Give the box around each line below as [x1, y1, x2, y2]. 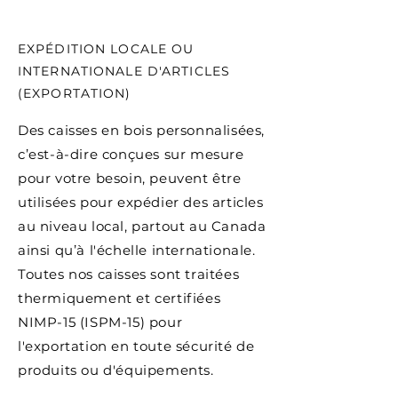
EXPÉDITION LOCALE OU [18, 41, 195, 57]
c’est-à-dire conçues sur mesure [18, 146, 244, 163]
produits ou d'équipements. [18, 362, 214, 378]
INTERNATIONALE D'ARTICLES [18, 63, 230, 79]
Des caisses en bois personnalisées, [18, 122, 266, 139]
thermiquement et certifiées [18, 290, 221, 306]
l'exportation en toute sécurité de [18, 338, 255, 354]
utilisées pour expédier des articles [18, 194, 264, 211]
